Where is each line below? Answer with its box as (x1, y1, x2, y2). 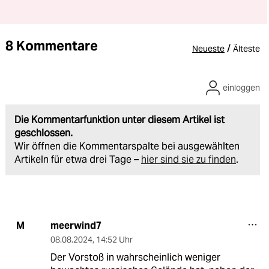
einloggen (223, 82, 260, 93)
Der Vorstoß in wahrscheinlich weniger (50, 250, 220, 264)
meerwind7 (50, 219, 101, 232)
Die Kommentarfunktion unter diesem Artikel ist (14, 113, 225, 126)
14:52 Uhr (95, 234, 133, 245)
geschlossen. (14, 126, 73, 139)
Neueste (192, 43, 225, 54)
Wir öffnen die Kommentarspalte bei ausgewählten (14, 139, 240, 153)
